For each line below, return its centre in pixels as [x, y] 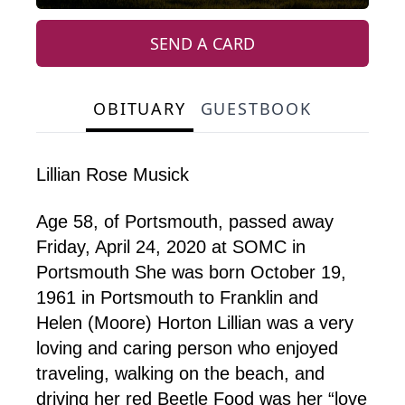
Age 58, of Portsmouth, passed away [185, 222]
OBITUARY [140, 109]
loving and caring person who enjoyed [187, 348]
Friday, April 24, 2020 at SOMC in [171, 247]
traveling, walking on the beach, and [180, 374]
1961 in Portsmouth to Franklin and [177, 298]
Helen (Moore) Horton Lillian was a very [195, 323]
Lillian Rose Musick [113, 175]
